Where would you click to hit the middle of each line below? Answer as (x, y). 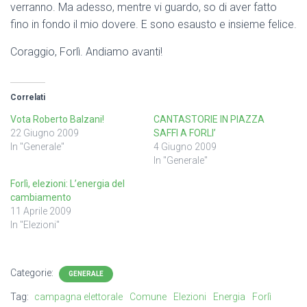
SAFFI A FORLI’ (185, 133)
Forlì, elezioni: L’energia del (67, 184)
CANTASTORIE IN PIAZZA (209, 120)
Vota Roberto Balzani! (57, 120)
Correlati (28, 98)
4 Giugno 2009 (185, 147)
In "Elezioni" (35, 225)
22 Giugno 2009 (45, 133)
